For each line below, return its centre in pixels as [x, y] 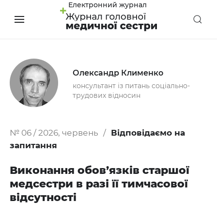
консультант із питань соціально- [131, 86]
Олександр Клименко [118, 73]
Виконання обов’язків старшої [100, 170]
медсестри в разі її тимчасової [99, 184]
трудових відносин [107, 95]
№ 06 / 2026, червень [54, 133]
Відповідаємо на [148, 133]
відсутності [43, 197]
